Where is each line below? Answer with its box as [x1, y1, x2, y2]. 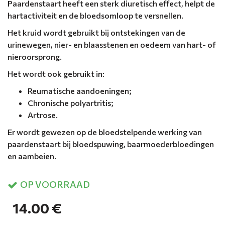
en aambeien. [8, 151, 56, 161]
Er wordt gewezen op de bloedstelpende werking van [8, 127, 202, 137]
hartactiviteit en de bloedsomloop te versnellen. [8, 10, 183, 20]
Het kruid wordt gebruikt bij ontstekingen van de [8, 27, 185, 37]
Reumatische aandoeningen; [28, 85, 132, 95]
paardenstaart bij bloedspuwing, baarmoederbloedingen [8, 139, 214, 149]
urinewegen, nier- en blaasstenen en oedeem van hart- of [8, 39, 216, 49]
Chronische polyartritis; [28, 97, 114, 107]
